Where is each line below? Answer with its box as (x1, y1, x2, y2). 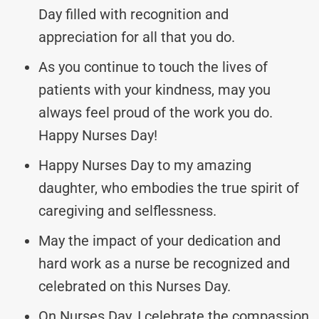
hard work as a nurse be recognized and (38, 254, 290, 272)
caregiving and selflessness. (38, 202, 216, 219)
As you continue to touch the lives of (38, 58, 268, 75)
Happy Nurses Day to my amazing (38, 156, 251, 174)
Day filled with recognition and (38, 5, 229, 23)
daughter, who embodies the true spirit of (38, 179, 299, 197)
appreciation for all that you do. (38, 28, 235, 46)
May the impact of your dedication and (38, 231, 281, 249)
